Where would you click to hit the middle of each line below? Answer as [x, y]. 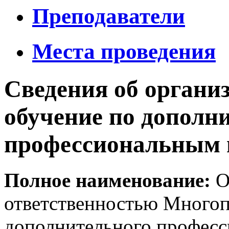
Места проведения [124, 52]
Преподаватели [109, 16]
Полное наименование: [107, 180]
